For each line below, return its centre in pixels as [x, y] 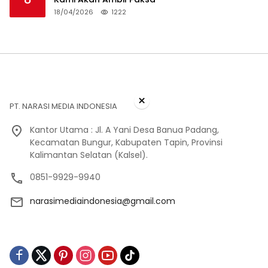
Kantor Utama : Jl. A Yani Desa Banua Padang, [124, 130]
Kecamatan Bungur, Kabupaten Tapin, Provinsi [126, 142]
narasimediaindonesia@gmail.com [103, 201]
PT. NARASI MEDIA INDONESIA [63, 106]
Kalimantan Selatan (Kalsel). [89, 155]
